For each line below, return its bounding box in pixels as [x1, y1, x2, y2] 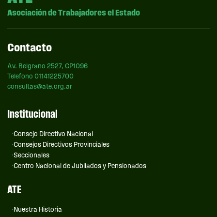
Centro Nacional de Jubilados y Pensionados [14, 162, 146, 170]
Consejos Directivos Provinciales [14, 141, 109, 149]
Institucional [7, 108, 58, 120]
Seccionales [14, 152, 49, 159]
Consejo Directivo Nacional [14, 130, 93, 138]
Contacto [7, 41, 52, 54]
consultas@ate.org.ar [7, 83, 72, 91]
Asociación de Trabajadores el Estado [7, 8, 140, 17]
